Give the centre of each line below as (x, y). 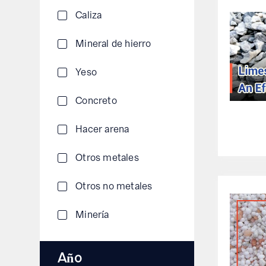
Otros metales (107, 157)
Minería (92, 214)
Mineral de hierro (113, 43)
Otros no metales (114, 186)
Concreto (96, 100)
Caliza (89, 15)
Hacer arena (102, 129)
